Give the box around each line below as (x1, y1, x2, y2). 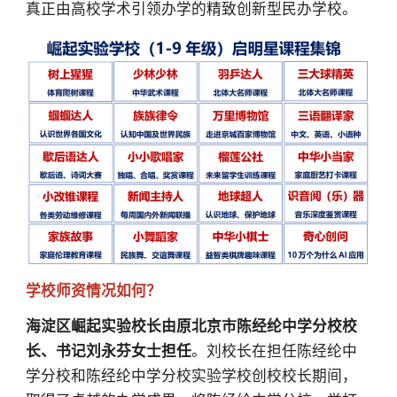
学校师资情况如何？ (25, 282, 161, 300)
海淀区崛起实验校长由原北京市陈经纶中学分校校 (25, 317, 357, 335)
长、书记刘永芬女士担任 (25, 342, 191, 360)
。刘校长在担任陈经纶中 (191, 342, 357, 360)
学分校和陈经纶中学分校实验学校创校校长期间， (25, 367, 357, 385)
